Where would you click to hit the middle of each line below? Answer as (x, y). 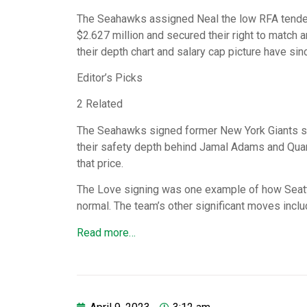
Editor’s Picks (110, 77)
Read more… (106, 232)
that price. (100, 163)
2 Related (100, 104)
